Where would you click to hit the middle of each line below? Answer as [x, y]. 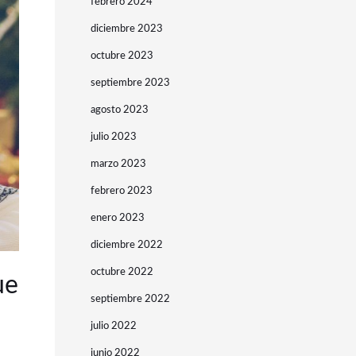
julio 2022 [113, 326]
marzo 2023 [118, 164]
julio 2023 [113, 137]
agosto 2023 [119, 110]
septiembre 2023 [130, 83]
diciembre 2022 [126, 245]
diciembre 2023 [126, 29]
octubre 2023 [122, 56]
